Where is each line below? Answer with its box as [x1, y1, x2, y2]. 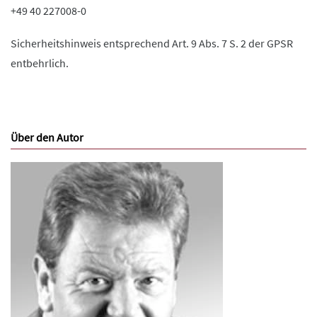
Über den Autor [11, 129, 83, 144]
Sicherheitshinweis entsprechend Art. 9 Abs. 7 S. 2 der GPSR [11, 35, 293, 50]
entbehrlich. [11, 55, 69, 70]
